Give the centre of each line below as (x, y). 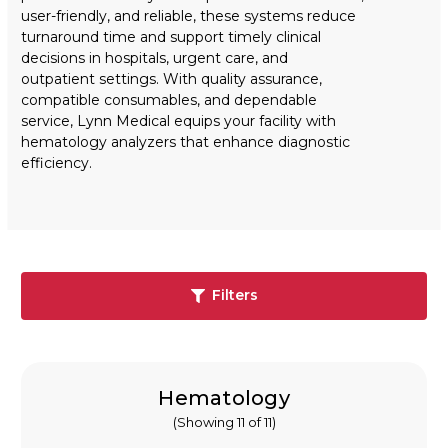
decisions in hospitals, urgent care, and (154, 57)
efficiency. (56, 162)
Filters (234, 295)
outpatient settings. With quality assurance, (171, 78)
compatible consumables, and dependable (169, 99)
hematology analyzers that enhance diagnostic (185, 141)
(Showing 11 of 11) (224, 421)
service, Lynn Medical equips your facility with (178, 120)
